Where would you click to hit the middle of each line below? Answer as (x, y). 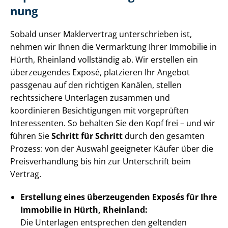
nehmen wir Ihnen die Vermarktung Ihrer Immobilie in (113, 47)
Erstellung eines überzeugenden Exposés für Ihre (119, 197)
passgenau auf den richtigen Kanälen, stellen (96, 85)
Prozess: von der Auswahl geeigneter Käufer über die (112, 149)
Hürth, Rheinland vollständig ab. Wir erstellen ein (104, 60)
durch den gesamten (164, 136)
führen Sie (31, 136)
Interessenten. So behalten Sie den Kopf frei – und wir (113, 123)
